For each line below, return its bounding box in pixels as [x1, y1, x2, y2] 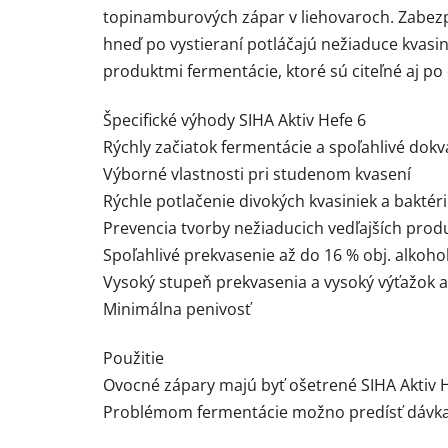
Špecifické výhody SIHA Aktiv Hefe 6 [103, 109, 366, 132]
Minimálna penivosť [103, 298, 251, 321]
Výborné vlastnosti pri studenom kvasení [103, 163, 411, 186]
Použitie [103, 347, 164, 370]
